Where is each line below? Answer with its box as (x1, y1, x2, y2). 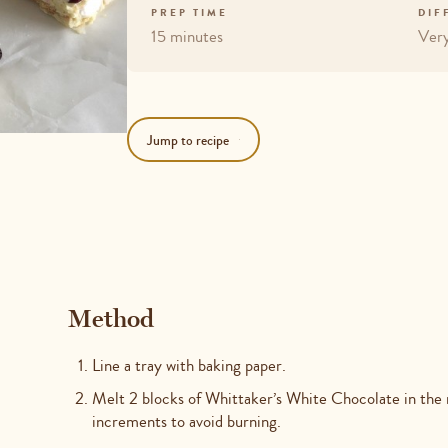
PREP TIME (150, 6, 228, 20)
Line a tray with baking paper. (91, 353, 286, 377)
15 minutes (150, 24, 223, 48)
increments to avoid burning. (91, 409, 281, 433)
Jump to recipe (146, 129, 229, 150)
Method (67, 303, 154, 333)
